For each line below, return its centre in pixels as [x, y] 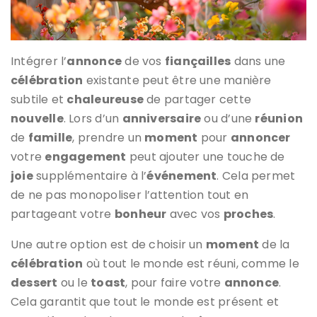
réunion [279, 118]
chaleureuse [105, 99]
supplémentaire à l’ [90, 175]
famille [50, 137]
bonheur [140, 214]
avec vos [195, 214]
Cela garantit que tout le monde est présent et [145, 301]
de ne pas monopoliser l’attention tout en [130, 195]
